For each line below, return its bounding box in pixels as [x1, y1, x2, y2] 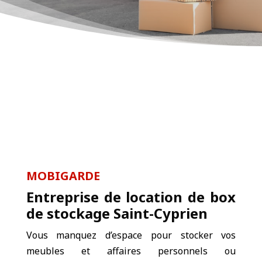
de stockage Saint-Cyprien [26, 204, 208, 223]
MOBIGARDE [26, 168, 100, 184]
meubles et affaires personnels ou [26, 244, 236, 257]
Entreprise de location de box [26, 187, 236, 206]
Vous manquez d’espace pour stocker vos [26, 229, 236, 242]
